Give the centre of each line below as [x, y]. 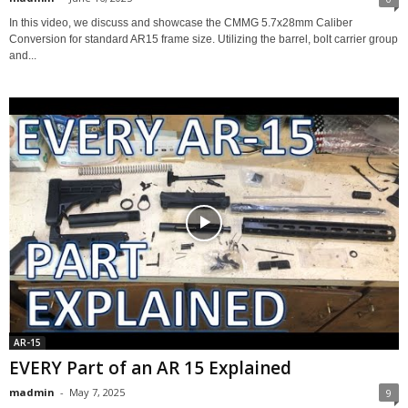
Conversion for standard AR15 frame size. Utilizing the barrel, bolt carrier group [204, 39]
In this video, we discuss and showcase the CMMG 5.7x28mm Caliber [181, 22]
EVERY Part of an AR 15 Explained [150, 367]
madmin [32, 392]
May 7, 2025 [97, 392]
